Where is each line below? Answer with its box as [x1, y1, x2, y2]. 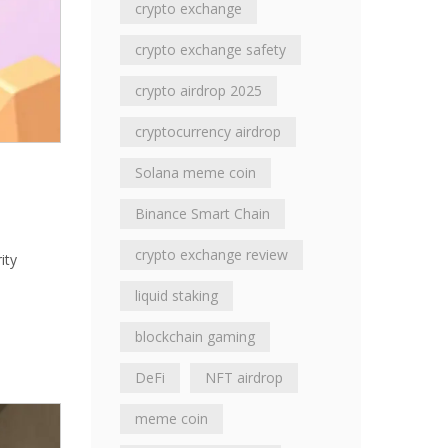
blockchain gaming [135, 327, 255, 346]
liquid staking [135, 286, 218, 305]
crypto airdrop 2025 [135, 81, 262, 100]
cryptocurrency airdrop [135, 122, 281, 141]
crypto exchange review [135, 245, 288, 264]
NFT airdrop [205, 368, 283, 387]
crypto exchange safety [135, 40, 286, 59]
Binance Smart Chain [135, 204, 270, 223]
